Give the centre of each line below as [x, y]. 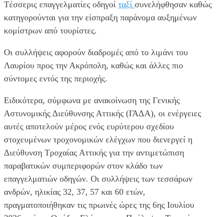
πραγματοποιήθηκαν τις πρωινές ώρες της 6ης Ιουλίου [99, 205]
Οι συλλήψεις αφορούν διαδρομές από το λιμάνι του [96, 52]
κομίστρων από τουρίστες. [50, 30]
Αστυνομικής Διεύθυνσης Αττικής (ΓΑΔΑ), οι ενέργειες [102, 113]
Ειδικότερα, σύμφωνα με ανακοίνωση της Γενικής [92, 100]
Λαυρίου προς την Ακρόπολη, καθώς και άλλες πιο [93, 65]
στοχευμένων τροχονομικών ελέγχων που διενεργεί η [98, 139]
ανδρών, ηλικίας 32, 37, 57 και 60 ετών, [75, 192]
